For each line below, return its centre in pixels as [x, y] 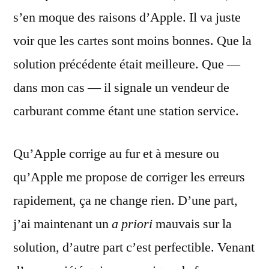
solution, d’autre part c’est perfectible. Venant [134, 247]
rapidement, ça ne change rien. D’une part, [125, 201]
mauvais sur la [192, 224]
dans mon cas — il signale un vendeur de [121, 88]
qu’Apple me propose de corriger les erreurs [129, 177]
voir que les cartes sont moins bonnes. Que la [132, 41]
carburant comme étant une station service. [126, 111]
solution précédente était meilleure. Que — [127, 64]
